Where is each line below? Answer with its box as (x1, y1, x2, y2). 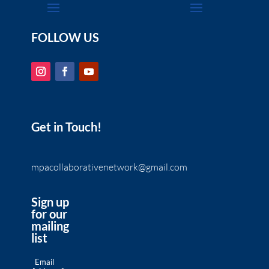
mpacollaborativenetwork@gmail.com (31, 161, 187, 174)
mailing (31, 219, 69, 234)
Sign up (31, 195, 69, 210)
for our (31, 207, 67, 222)
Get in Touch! (31, 119, 101, 134)
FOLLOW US (31, 30, 99, 45)
